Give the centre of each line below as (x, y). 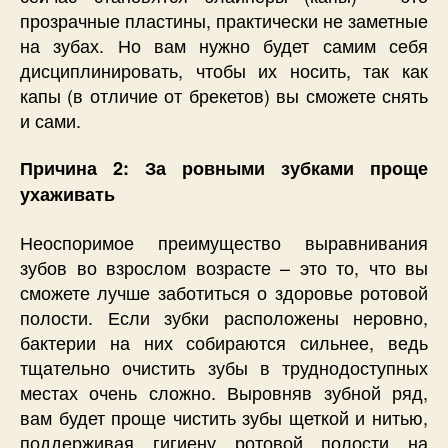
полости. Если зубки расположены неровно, (224, 316)
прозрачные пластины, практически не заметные (224, 19)
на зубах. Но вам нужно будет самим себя (224, 44)
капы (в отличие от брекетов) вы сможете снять (224, 94)
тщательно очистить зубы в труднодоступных (224, 366)
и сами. (50, 119)
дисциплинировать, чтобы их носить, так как (224, 69)
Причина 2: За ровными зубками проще (224, 168)
